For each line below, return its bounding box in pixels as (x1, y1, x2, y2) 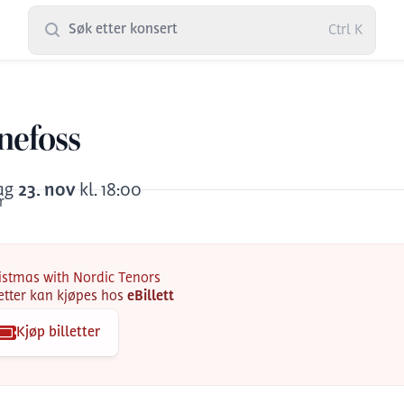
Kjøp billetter (16, 326, 100, 341)
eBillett (127, 289, 174, 305)
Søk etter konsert (69, 23, 178, 38)
